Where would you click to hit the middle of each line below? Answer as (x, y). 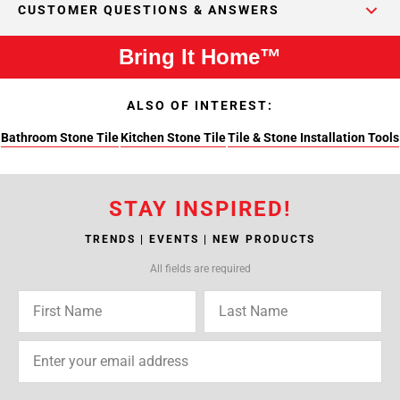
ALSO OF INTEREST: (200, 105)
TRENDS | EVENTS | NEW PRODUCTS (200, 239)
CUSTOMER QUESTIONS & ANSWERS (149, 10)
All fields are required (200, 269)
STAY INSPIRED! (200, 209)
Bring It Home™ (200, 57)
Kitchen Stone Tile (173, 137)
